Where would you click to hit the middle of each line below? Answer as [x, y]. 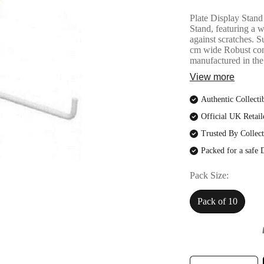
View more [212, 77]
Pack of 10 [217, 201]
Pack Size [208, 175]
